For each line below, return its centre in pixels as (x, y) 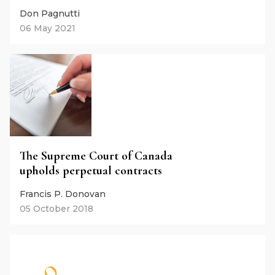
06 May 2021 (48, 29)
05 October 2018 (56, 208)
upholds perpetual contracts (91, 170)
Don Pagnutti (50, 14)
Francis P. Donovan (63, 194)
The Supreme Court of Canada (96, 156)
